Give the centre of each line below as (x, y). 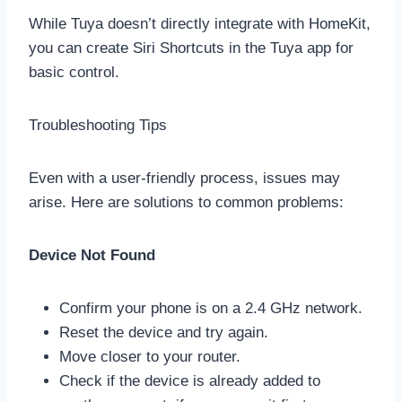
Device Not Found (92, 255)
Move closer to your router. (150, 356)
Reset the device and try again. (164, 332)
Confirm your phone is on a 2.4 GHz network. (211, 308)
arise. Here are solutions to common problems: (186, 202)
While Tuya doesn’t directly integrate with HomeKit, (200, 23)
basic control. (74, 72)
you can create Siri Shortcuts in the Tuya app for (191, 48)
